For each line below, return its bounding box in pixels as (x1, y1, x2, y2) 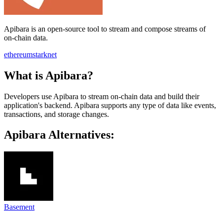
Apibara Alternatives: (4, 128, 114, 142)
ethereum (4, 50, 33, 59)
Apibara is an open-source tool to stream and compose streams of (4, 24, 206, 33)
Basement (4, 203, 35, 212)
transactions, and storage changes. (4, 110, 109, 118)
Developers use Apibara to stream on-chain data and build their (4, 92, 199, 101)
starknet (33, 50, 57, 59)
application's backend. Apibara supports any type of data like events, (4, 101, 216, 110)
